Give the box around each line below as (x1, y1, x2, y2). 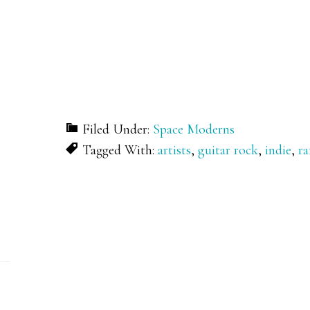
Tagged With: (82, 142, 158, 159)
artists (158, 142, 191, 159)
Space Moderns (153, 121, 235, 138)
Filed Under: (82, 121, 153, 138)
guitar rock (198, 142, 258, 159)
